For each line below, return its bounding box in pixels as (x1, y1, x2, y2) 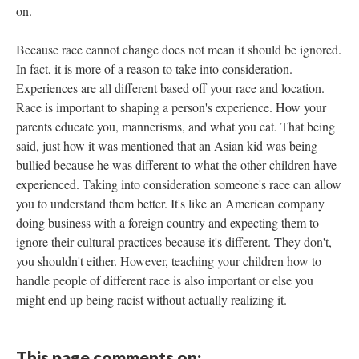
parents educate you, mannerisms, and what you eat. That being (16, 118, 335, 135)
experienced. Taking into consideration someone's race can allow (16, 175, 341, 192)
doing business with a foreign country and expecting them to (16, 214, 319, 231)
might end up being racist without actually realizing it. (16, 291, 287, 308)
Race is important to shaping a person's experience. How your (16, 99, 326, 115)
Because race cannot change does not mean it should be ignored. (16, 41, 341, 58)
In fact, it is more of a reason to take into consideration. (16, 60, 292, 77)
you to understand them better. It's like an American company (16, 195, 325, 212)
